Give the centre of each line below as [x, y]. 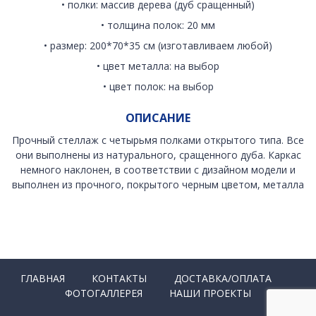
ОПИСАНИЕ [158, 117]
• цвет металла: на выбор [158, 66]
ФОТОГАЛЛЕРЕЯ [103, 293]
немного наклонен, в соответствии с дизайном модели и [158, 170]
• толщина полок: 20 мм [158, 25]
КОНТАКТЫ [120, 279]
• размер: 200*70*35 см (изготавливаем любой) [158, 45]
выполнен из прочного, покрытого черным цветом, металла [158, 185]
